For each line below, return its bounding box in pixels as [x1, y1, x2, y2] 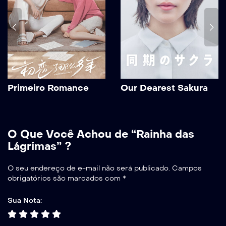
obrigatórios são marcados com [8, 174, 123, 183]
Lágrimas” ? [8, 140, 71, 153]
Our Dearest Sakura [121, 83, 208, 94]
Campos [172, 164, 202, 173]
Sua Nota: [8, 196, 42, 205]
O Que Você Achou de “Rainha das [8, 128, 194, 141]
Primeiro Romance [8, 83, 89, 94]
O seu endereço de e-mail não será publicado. [8, 164, 170, 173]
